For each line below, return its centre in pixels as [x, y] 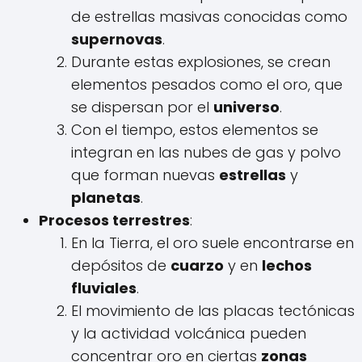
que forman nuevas [145, 175]
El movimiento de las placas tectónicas [213, 311]
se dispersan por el [142, 107]
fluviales [104, 288]
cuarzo [197, 266]
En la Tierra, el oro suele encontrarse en [213, 243]
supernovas [117, 40]
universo [246, 107]
